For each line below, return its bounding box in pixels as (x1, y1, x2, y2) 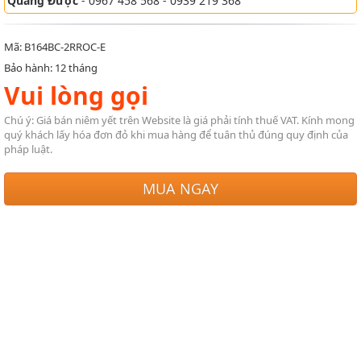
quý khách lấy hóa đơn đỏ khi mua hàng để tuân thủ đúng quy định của (4, 127, 348, 142)
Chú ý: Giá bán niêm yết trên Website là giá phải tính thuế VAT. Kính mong (4, 113, 355, 127)
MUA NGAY (143, 179, 218, 198)
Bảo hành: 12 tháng (4, 60, 98, 75)
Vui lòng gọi (4, 79, 148, 112)
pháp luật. (4, 142, 52, 156)
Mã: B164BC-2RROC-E (4, 39, 106, 54)
